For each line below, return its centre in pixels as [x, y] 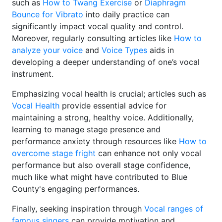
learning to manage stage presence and [86, 130]
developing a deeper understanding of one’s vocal [106, 62]
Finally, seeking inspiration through [78, 209]
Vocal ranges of [174, 209]
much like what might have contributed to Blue [100, 177]
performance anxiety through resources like [95, 141]
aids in [161, 50]
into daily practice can [126, 15]
